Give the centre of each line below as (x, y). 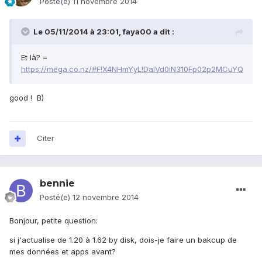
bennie (57, 184)
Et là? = (34, 58)
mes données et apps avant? (63, 252)
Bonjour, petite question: (54, 221)
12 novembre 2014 (106, 197)
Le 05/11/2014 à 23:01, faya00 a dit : (104, 32)
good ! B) (27, 98)
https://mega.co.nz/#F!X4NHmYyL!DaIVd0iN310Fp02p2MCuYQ (132, 69)
